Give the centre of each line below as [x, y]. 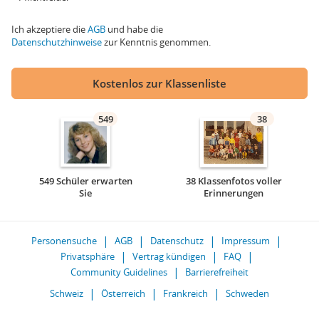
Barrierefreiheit [217, 272]
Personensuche [64, 241]
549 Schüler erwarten [85, 181]
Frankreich [185, 293]
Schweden [247, 293]
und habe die [134, 29]
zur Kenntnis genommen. [156, 42]
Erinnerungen [234, 193]
